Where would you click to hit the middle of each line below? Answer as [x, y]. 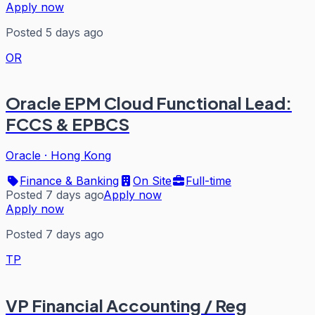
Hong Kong [81, 156]
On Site [152, 181]
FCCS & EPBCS [67, 124]
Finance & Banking [69, 181]
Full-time [208, 181]
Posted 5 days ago [54, 32]
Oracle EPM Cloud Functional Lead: [149, 103]
